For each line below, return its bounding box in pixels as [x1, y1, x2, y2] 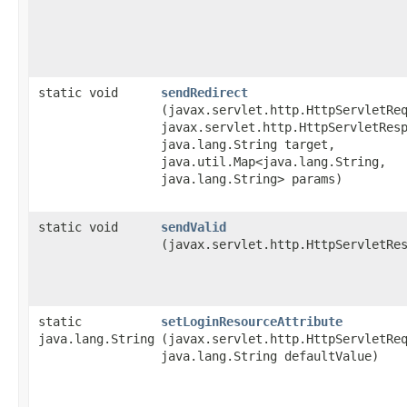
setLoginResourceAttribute [161, 314, 342, 329]
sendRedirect [161, 85, 248, 100]
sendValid [161, 220, 226, 234]
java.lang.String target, [161, 137, 335, 152]
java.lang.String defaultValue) [161, 349, 379, 363]
